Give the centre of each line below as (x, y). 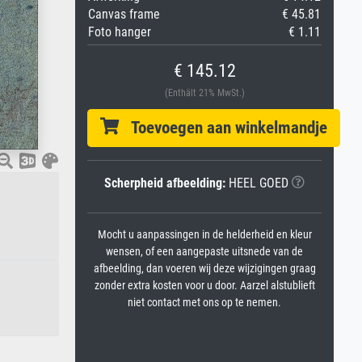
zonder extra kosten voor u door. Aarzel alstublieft (204, 286)
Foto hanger (120, 32)
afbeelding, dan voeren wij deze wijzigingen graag (204, 269)
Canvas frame (124, 14)
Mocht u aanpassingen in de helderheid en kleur (204, 235)
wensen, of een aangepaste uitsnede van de (204, 252)
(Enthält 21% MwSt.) (204, 93)
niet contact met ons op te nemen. (204, 303)
